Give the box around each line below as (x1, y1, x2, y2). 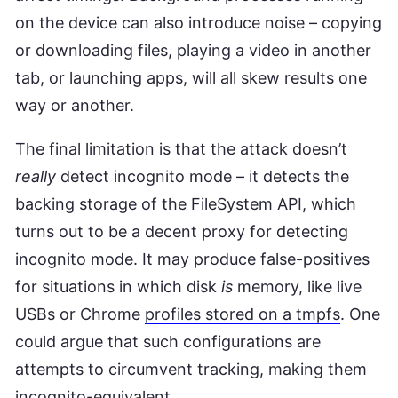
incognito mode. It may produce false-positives (15, 249, 370, 268)
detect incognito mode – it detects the (56, 166, 349, 186)
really (15, 166, 56, 186)
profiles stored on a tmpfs (145, 304, 340, 323)
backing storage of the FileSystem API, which (15, 194, 356, 213)
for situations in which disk (15, 276, 221, 296)
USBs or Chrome (15, 304, 145, 323)
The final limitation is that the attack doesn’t (15, 139, 347, 158)
